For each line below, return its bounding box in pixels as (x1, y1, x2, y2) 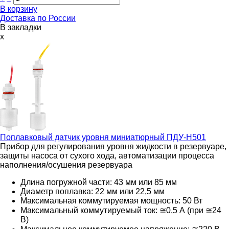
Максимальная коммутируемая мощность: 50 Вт (20, 196, 202, 205)
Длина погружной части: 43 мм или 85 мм (20, 177, 177, 187)
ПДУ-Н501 (165, 132, 206, 142)
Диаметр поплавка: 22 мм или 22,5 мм (20, 187, 165, 196)
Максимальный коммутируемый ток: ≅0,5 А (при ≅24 (20, 205, 221, 215)
